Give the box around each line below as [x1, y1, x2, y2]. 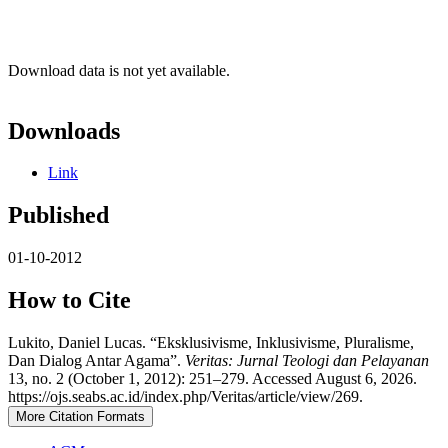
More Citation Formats [16, 409, 145, 425]
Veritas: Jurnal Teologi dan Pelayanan [185, 352, 429, 370]
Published [8, 202, 109, 229]
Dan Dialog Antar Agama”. [8, 352, 185, 370]
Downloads [8, 117, 120, 144]
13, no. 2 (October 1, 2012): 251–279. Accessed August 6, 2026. [8, 370, 417, 388]
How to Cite [8, 287, 131, 314]
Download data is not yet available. [8, 61, 230, 79]
